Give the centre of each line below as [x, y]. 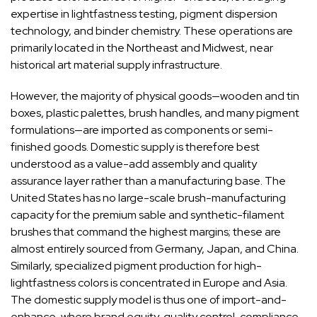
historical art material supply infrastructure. [116, 64]
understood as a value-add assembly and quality [134, 163]
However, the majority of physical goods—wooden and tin [155, 96]
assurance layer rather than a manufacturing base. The [148, 180]
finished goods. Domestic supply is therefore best [135, 146]
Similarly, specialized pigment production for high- [136, 265]
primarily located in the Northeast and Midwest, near [142, 47]
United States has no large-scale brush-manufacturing [148, 197]
